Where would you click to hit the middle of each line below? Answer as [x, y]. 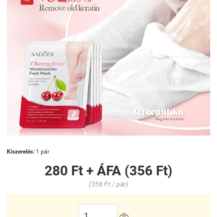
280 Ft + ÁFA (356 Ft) [108, 171]
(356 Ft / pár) [108, 184]
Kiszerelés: [21, 152]
